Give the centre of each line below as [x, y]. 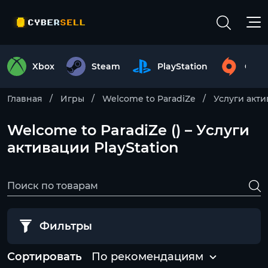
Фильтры [66, 226]
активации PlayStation [93, 147]
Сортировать [45, 257]
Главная [25, 99]
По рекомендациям [147, 257]
